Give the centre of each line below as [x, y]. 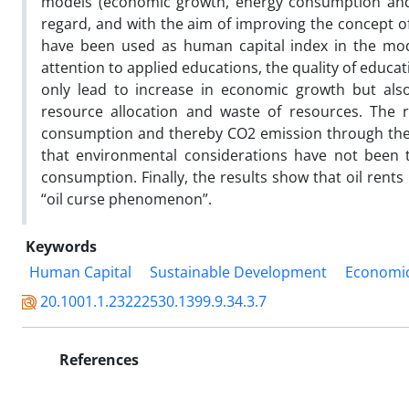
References [97, 359]
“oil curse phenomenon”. [126, 199]
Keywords [61, 246]
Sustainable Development [238, 272]
